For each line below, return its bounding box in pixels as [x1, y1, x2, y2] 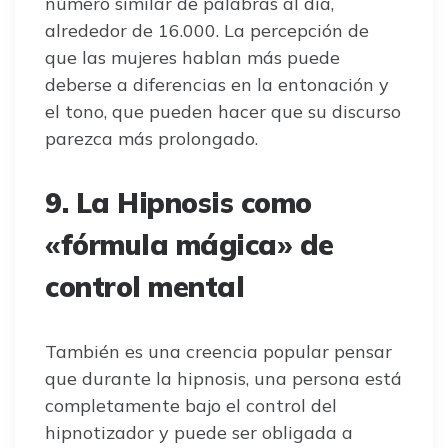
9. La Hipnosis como [45, 184, 312, 220]
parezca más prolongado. [45, 126, 258, 150]
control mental [45, 268, 244, 304]
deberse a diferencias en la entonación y [45, 72, 389, 96]
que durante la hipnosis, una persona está [45, 366, 402, 390]
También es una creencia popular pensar [45, 339, 392, 363]
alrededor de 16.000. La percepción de [45, 18, 369, 42]
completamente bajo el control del [45, 393, 337, 417]
